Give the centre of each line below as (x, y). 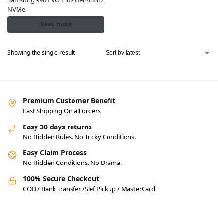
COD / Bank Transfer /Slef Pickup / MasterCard (89, 189)
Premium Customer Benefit (69, 101)
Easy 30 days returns (57, 127)
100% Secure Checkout (61, 179)
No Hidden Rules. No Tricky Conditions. (79, 137)
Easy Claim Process (55, 153)
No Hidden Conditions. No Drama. (72, 163)
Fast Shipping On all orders (62, 111)
